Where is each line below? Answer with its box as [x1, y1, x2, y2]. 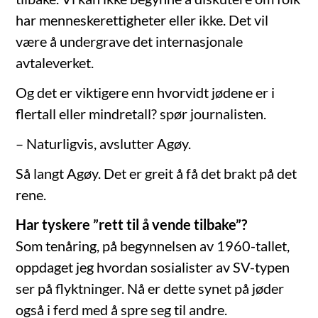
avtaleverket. [16, 54, 94, 72]
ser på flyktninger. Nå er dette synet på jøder [16, 280, 285, 297]
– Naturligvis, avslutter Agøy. [16, 135, 192, 153]
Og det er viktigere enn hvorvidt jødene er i [16, 84, 275, 102]
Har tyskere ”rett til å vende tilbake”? [16, 216, 248, 234]
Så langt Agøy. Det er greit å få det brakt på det [16, 165, 297, 182]
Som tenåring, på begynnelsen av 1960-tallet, [16, 237, 290, 255]
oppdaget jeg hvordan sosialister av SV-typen [16, 258, 290, 276]
